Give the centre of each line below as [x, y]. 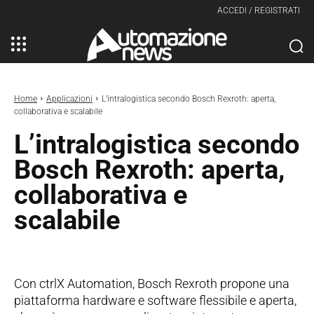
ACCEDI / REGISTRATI [259, 11]
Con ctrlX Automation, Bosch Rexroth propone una [152, 283]
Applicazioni [69, 98]
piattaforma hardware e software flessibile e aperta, [155, 300]
